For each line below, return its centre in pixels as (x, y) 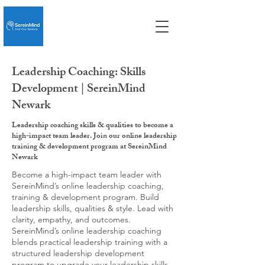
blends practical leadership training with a (90, 242)
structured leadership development (78, 253)
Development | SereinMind (79, 90)
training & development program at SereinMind (89, 147)
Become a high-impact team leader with (87, 174)
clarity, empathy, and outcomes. (71, 219)
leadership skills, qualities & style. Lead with (93, 208)
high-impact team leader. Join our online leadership (94, 137)
